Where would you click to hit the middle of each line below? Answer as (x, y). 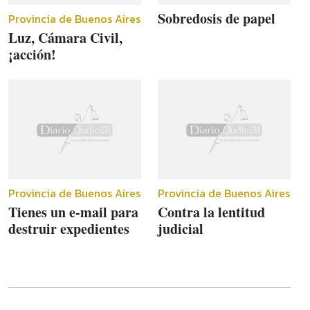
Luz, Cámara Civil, (65, 38)
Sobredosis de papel (217, 18)
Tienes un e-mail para (73, 212)
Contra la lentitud (211, 212)
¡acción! (32, 54)
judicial (181, 229)
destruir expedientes (69, 229)
